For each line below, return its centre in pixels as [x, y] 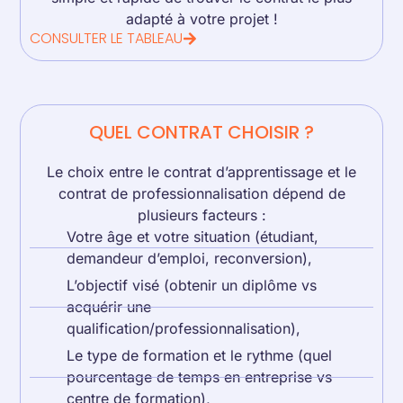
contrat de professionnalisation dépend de [201, 193]
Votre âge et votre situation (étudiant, [193, 237]
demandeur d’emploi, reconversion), [190, 258]
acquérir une [109, 307]
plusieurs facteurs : [201, 215]
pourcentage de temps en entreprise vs [200, 377]
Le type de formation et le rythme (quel [200, 355]
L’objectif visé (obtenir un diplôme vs [192, 285]
